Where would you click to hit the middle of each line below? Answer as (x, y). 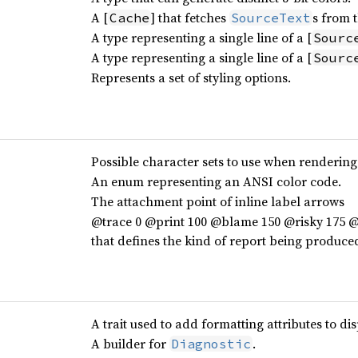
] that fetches (190, 18)
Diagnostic (211, 344)
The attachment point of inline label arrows (217, 201)
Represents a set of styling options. (191, 78)
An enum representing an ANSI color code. (216, 181)
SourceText (270, 18)
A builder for (130, 344)
